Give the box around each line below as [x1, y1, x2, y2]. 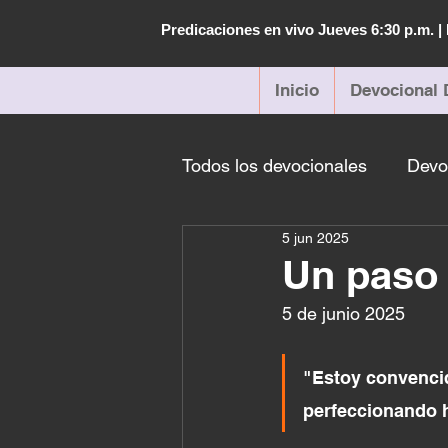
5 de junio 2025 [282, 303, 405, 324]
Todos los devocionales [182, 154, 367, 176]
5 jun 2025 [282, 229, 349, 246]
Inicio [275, 80, 319, 100]
